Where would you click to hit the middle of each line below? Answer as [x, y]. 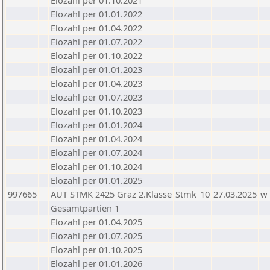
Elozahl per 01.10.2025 [96, 250]
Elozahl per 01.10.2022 [96, 55]
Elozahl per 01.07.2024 [96, 152]
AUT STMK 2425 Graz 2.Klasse [111, 194]
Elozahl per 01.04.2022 [96, 28]
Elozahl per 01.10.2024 [96, 166]
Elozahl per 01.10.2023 [96, 111]
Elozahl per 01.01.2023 [96, 69]
